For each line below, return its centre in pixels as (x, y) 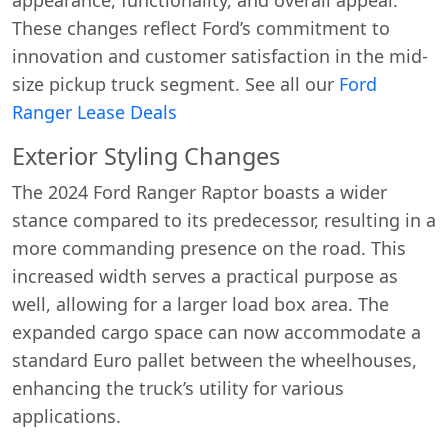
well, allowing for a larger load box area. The (200, 303)
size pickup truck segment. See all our (175, 83)
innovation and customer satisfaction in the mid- (220, 55)
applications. (66, 415)
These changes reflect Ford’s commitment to (201, 27)
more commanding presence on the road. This (209, 247)
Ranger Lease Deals (94, 111)
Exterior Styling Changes (146, 155)
